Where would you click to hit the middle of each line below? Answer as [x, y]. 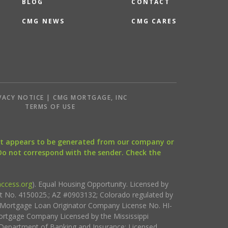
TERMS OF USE [50, 106]
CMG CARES [154, 21]
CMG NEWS [43, 21]
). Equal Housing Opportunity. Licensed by [100, 184]
